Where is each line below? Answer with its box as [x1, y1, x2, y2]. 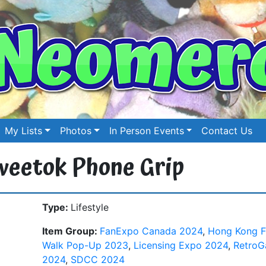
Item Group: [42, 224, 100, 237]
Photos [60, 125, 92, 137]
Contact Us [201, 125, 253, 137]
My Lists [5, 125, 43, 137]
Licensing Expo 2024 [134, 239, 228, 251]
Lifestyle [71, 201, 109, 213]
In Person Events [109, 125, 184, 137]
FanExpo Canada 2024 [100, 224, 202, 237]
